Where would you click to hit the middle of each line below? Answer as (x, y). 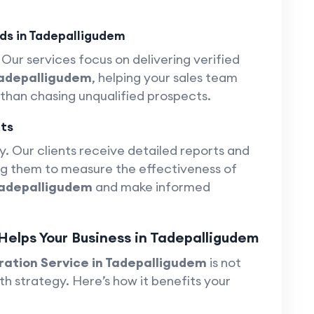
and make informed (151, 187)
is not (224, 262)
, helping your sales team (164, 77)
